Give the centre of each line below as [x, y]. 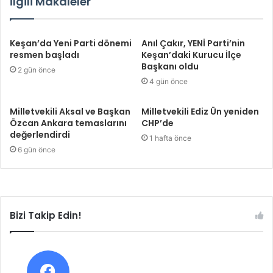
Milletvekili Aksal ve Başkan [70, 112]
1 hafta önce [170, 138]
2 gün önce [37, 70]
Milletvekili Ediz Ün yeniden [200, 112]
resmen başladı [44, 55]
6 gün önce [37, 150]
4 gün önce [168, 82]
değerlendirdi [40, 135]
